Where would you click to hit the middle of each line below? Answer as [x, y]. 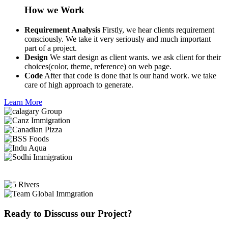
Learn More [23, 102]
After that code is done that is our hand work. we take [130, 76]
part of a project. [51, 48]
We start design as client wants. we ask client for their [134, 58]
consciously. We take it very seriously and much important [118, 39]
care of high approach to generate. [79, 85]
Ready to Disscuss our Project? [68, 213]
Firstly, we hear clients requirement [157, 30]
